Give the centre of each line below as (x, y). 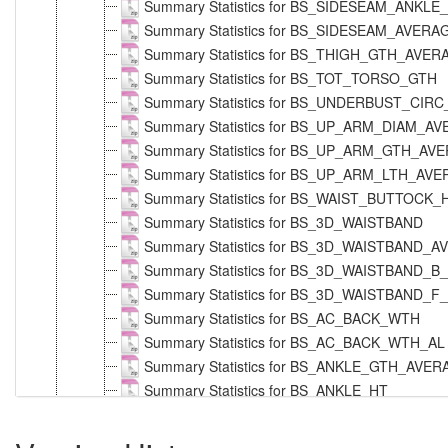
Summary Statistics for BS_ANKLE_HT (266, 389)
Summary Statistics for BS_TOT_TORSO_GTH (290, 77)
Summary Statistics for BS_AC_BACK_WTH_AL (294, 341)
